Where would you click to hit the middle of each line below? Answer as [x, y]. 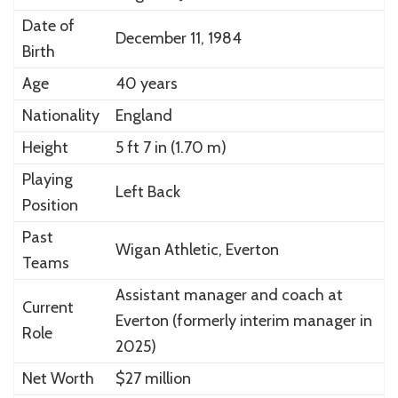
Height [45, 147]
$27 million [153, 378]
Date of [48, 25]
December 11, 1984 [178, 38]
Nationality [60, 115]
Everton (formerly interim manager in [243, 320]
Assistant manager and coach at [229, 295]
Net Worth [58, 378]
